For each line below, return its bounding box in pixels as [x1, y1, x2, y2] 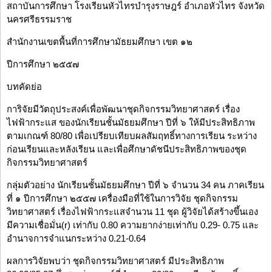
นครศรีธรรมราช [7, 14, 72, 25]
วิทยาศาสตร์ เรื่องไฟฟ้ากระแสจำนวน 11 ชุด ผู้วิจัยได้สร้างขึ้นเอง [7, 206, 258, 217]
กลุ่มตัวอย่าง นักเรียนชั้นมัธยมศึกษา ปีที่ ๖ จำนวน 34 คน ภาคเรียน [7, 180, 264, 191]
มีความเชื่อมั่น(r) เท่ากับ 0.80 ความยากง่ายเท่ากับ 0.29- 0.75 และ [7, 220, 259, 231]
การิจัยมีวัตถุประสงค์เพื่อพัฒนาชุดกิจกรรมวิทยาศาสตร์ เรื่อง [7, 104, 240, 115]
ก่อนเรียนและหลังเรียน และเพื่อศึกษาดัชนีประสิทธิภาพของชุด [7, 144, 246, 155]
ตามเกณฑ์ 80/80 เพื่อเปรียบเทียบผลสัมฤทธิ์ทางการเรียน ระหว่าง [7, 131, 257, 141]
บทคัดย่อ [7, 81, 42, 92]
